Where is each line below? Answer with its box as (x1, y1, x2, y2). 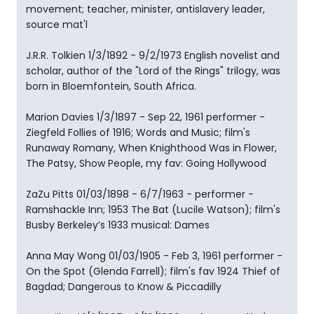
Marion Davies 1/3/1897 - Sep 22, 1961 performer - (26, 110, 265, 124)
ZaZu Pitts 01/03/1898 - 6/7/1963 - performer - (26, 187, 254, 201)
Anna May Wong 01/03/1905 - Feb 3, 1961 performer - (26, 249, 282, 263)
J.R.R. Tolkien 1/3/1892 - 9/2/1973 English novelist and (26, 48, 280, 62)
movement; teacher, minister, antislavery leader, (26, 2, 265, 16)
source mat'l (26, 18, 88, 32)
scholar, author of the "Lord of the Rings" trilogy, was (26, 64, 280, 78)
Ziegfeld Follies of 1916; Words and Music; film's (26, 125, 250, 139)
